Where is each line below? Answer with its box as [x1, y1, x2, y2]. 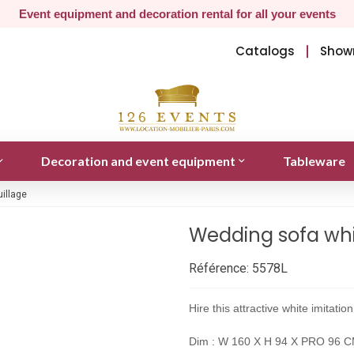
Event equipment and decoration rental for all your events [18, 7, 336, 21]
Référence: [189, 260, 249, 276]
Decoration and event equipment [40, 153, 235, 168]
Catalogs [235, 43, 296, 59]
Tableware [282, 153, 345, 168]
